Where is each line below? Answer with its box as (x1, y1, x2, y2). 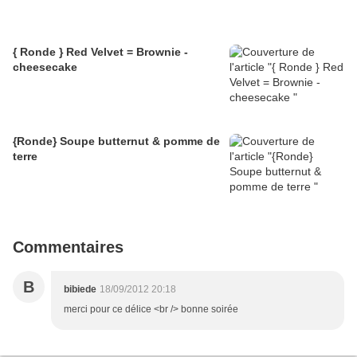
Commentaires (13, 238, 124, 257)
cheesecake (13, 61, 77, 74)
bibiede (64, 284, 96, 296)
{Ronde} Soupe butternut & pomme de (13, 135, 220, 148)
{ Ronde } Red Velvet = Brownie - (13, 45, 188, 59)
